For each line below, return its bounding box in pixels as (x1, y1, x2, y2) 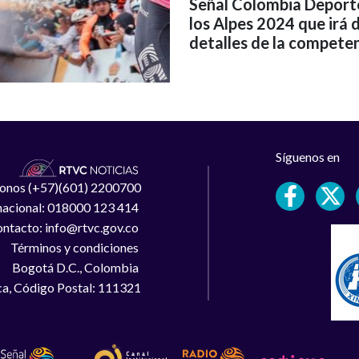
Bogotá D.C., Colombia (11, 260, 141, 276)
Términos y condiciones (10, 240, 141, 256)
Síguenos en (276, 148, 341, 164)
